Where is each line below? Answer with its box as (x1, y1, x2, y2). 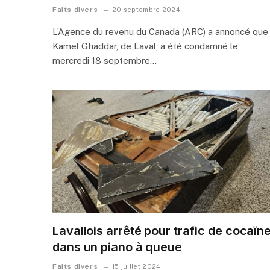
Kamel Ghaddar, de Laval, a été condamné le (52, 40, 238, 51)
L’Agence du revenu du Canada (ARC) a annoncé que (52, 26, 268, 37)
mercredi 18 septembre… (52, 55, 157, 66)
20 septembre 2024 (111, 5, 181, 13)
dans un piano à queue (52, 240, 182, 255)
